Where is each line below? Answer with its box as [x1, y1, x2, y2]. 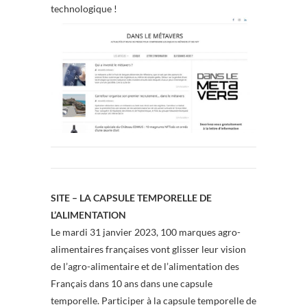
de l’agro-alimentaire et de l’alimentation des [51, 260, 239, 273]
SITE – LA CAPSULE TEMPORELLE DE [51, 192, 212, 204]
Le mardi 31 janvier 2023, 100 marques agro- [51, 226, 241, 238]
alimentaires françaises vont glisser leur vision [51, 243, 246, 256]
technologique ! [51, 2, 117, 14]
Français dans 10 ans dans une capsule [51, 278, 212, 290]
